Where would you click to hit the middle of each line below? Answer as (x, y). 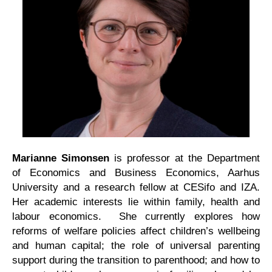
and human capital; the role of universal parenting (136, 245)
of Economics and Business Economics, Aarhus (136, 172)
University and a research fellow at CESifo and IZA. (136, 187)
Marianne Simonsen (61, 158)
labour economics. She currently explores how (136, 216)
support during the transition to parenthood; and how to (136, 260)
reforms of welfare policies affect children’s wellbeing (136, 231)
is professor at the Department (185, 158)
